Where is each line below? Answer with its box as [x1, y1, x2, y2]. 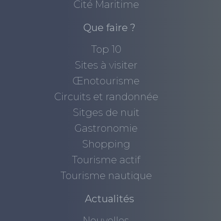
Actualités [84, 193, 134, 205]
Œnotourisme [73, 75, 140, 87]
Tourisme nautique [60, 170, 152, 182]
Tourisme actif [72, 154, 141, 166]
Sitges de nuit [73, 107, 140, 119]
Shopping [82, 138, 130, 150]
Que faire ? [83, 22, 136, 34]
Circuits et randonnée [54, 91, 158, 103]
